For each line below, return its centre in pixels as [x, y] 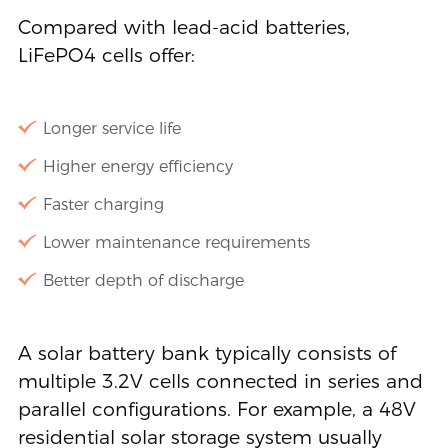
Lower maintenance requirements [176, 243]
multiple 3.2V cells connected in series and [220, 382]
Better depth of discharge [143, 281]
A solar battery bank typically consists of [206, 354]
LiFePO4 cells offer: [106, 56]
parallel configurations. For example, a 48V [216, 410]
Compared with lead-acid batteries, [183, 28]
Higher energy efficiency [137, 167]
